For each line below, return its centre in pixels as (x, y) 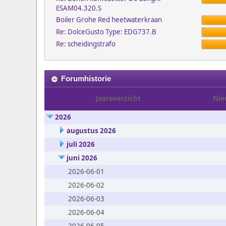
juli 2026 (80, 144)
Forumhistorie (86, 79)
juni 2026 (82, 158)
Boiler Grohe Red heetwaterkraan (109, 20)
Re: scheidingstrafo (86, 44)
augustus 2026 (91, 131)
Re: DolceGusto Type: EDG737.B (106, 32)
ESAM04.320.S (78, 8)
